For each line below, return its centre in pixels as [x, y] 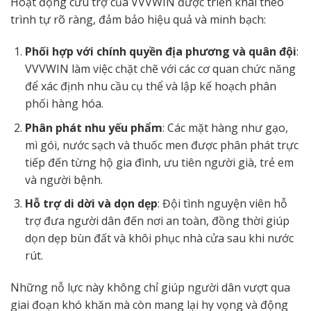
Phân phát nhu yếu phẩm [93, 127]
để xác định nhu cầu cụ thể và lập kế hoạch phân [150, 86]
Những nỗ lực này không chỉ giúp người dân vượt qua [150, 288]
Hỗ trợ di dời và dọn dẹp [91, 204]
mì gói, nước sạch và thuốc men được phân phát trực [161, 145]
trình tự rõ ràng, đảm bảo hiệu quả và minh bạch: [138, 20]
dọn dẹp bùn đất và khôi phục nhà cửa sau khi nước [159, 238]
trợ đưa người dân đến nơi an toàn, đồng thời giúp [157, 221]
